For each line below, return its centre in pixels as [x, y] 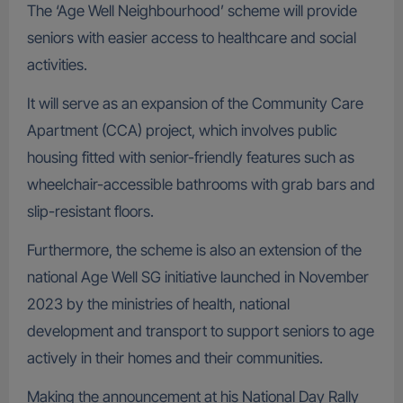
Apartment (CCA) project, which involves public [182, 131]
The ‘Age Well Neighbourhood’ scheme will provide [192, 11]
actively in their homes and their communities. [175, 358]
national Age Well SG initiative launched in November [197, 278]
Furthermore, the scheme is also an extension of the [194, 251]
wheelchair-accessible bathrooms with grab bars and [201, 185]
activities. [57, 65]
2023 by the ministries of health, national [158, 304]
